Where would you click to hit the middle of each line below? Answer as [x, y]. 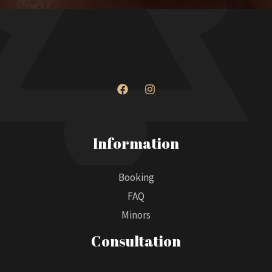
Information [136, 143]
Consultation [136, 241]
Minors [136, 215]
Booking [136, 178]
